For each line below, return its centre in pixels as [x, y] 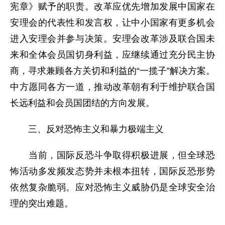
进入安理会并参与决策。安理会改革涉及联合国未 [113, 39]
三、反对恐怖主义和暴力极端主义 [87, 129]
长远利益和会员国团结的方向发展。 [82, 103]
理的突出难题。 [42, 203]
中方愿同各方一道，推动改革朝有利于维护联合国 [113, 87]
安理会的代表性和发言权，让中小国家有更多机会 [113, 23]
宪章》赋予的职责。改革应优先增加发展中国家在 [113, 7]
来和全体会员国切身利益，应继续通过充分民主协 [113, 55]
